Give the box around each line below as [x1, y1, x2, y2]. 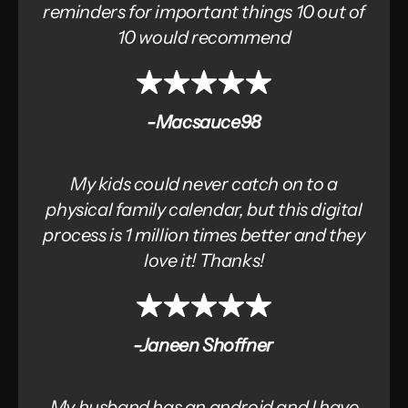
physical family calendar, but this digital [46, 198, 362, 220]
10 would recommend [117, 25, 291, 48]
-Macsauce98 [147, 110, 261, 133]
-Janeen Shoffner [133, 333, 275, 356]
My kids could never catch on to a [70, 172, 338, 195]
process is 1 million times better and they [43, 223, 365, 246]
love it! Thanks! [144, 249, 264, 271]
